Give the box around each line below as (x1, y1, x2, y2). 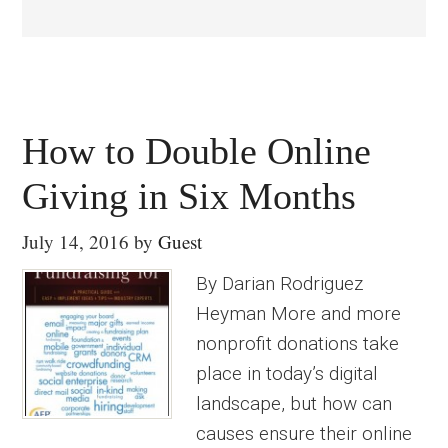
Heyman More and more (196, 302, 402, 325)
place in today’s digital (196, 362, 379, 385)
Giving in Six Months (22, 175, 357, 217)
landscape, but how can (196, 392, 393, 415)
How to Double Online (22, 130, 372, 172)
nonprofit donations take (196, 332, 400, 355)
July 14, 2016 (22, 229, 130, 254)
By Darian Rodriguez (196, 272, 364, 295)
